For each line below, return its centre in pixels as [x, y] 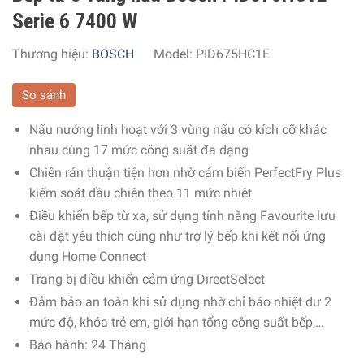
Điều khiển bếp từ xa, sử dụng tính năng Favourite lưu [182, 215]
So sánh [44, 95]
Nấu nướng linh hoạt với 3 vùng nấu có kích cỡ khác [178, 129]
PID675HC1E [233, 54]
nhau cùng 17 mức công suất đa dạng [139, 149]
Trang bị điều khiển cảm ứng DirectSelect [147, 279]
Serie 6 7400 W [75, 21]
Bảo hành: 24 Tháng [87, 344]
